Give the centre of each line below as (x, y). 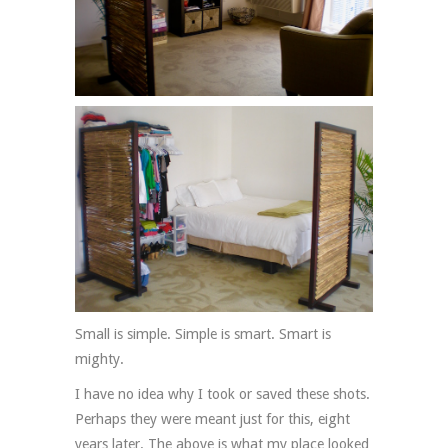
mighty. (99, 359)
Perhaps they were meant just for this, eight (212, 419)
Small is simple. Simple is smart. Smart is (203, 334)
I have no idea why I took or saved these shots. (222, 394)
